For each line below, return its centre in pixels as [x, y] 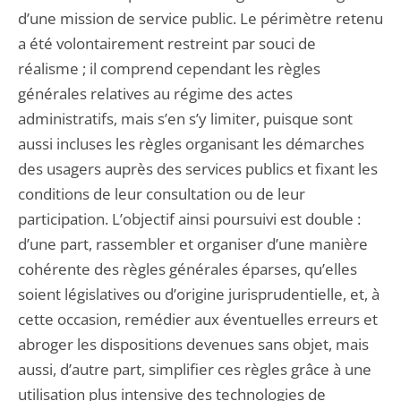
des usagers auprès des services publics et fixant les [198, 169]
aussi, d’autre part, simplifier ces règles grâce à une [195, 369]
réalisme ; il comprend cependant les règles [169, 68]
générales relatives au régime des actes [155, 94]
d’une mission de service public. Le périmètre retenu [200, 18]
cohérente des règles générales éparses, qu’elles [188, 269]
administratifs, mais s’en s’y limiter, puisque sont [185, 119]
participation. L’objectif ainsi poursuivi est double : [189, 219]
